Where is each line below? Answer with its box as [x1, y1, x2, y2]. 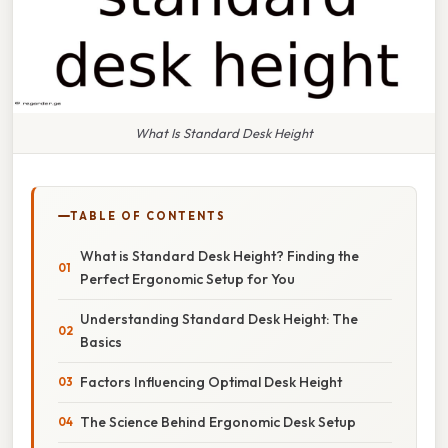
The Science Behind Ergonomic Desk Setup [80, 412, 356, 431]
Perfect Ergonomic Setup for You [80, 269, 295, 288]
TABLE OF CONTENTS [70, 208, 226, 223]
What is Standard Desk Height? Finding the [80, 246, 359, 265]
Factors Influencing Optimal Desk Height [80, 372, 342, 391]
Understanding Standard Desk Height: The [80, 309, 358, 328]
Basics [80, 332, 122, 351]
